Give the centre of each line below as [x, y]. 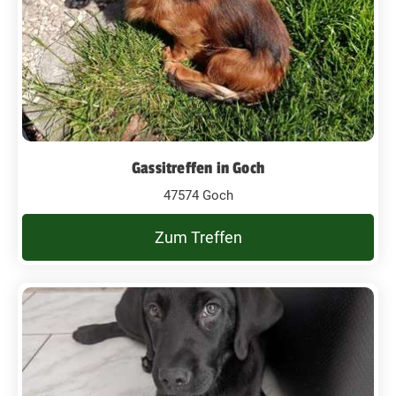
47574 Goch [198, 195]
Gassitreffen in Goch [198, 168]
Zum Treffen [198, 237]
